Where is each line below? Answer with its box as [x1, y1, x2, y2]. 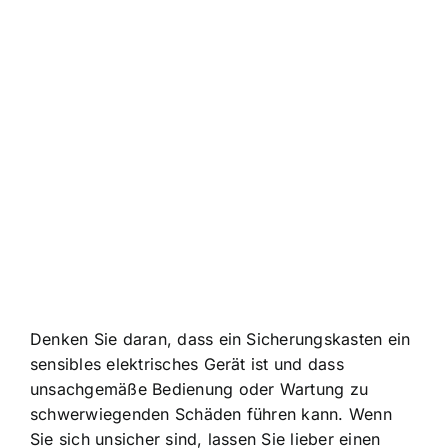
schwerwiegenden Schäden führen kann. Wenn [30, 403, 392, 424]
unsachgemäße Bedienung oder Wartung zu [30, 378, 369, 399]
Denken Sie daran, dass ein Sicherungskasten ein [30, 328, 411, 349]
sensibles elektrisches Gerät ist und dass [30, 353, 344, 374]
